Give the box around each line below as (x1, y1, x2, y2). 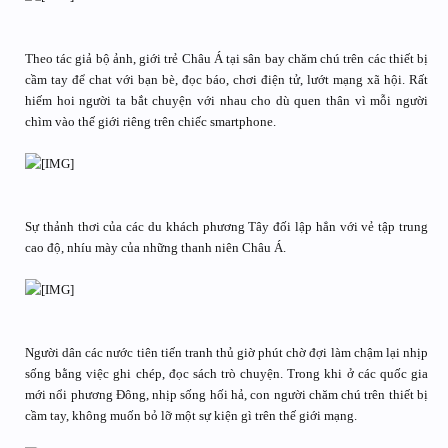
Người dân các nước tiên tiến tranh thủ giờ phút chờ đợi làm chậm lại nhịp (25, 345, 428, 360)
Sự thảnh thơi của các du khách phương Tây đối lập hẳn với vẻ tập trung (25, 219, 428, 234)
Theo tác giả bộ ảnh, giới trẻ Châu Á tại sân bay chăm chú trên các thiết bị (25, 51, 428, 66)
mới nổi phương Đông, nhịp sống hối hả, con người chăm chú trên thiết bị (25, 387, 428, 402)
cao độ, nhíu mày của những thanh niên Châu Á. (25, 240, 286, 255)
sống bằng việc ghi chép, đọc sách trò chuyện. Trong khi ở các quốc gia (25, 366, 428, 381)
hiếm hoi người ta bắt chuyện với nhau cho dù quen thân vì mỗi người (25, 93, 428, 108)
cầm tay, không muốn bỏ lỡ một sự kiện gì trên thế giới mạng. (25, 408, 357, 423)
